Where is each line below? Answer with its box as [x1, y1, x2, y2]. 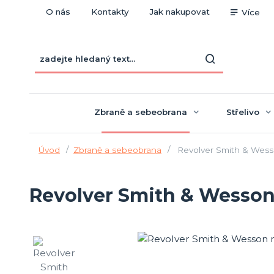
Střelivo [226, 106, 259, 117]
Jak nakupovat [149, 7, 210, 17]
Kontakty [91, 7, 129, 17]
